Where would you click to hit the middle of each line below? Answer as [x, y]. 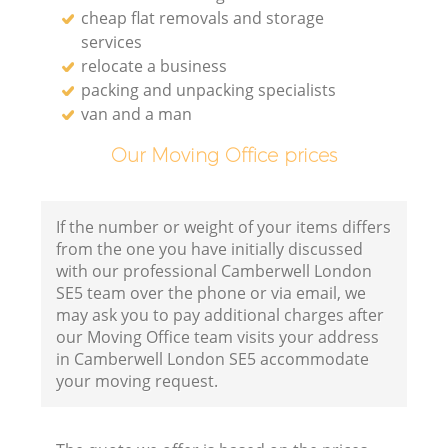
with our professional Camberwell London [214, 271]
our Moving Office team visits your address [218, 337]
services [112, 41]
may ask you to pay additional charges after [220, 315]
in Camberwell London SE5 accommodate [213, 359]
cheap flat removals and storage [203, 17]
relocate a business [154, 65]
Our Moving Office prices [224, 154]
